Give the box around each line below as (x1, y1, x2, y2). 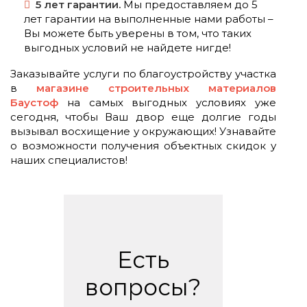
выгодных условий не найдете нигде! (24, 40, 231, 54)
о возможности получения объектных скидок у (10, 138, 276, 152)
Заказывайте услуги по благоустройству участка (10, 66, 276, 80)
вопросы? (85, 273, 201, 301)
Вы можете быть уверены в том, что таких (24, 26, 251, 40)
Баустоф (10, 95, 58, 109)
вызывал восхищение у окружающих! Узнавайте (10, 124, 276, 138)
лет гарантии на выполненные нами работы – (24, 12, 273, 25)
